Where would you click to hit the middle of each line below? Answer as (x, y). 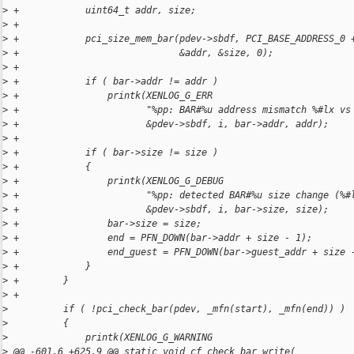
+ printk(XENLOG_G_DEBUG (116, 181)
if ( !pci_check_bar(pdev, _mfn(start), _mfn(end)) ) (177, 309)
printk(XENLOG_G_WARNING (110, 338)
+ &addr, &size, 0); (141, 53)
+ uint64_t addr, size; (102, 11)
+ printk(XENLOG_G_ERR (110, 96)
